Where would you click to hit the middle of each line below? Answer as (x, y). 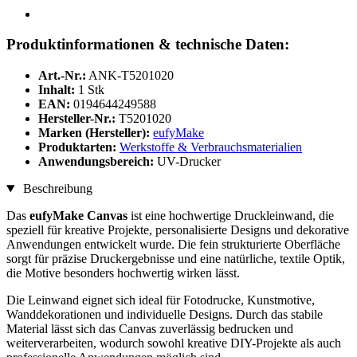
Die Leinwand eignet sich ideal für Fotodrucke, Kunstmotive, (161, 300)
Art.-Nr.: (62, 76)
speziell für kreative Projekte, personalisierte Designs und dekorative (178, 230)
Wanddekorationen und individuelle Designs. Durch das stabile (165, 315)
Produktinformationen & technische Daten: (148, 45)
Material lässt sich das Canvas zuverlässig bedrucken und (150, 329)
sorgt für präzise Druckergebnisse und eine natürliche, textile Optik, (176, 259)
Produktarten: (79, 147)
